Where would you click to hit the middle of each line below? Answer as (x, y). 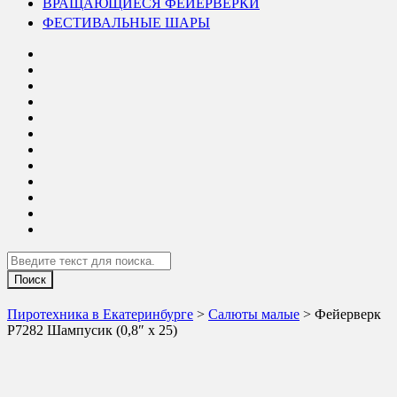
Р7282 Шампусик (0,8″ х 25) (92, 331)
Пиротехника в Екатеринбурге (100, 315)
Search (25, 259)
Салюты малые (254, 315)
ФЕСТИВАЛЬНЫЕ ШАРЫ (126, 23)
